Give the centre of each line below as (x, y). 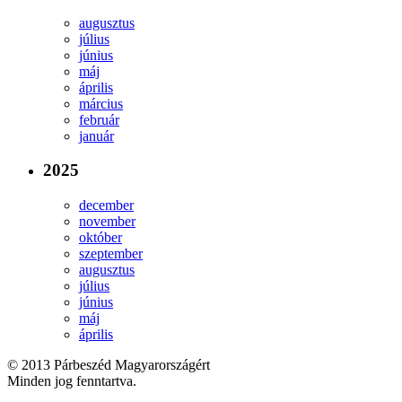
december (106, 205)
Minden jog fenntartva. (72, 381)
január (96, 135)
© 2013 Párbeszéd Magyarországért (109, 365)
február (99, 119)
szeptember (111, 253)
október (100, 237)
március (101, 103)
